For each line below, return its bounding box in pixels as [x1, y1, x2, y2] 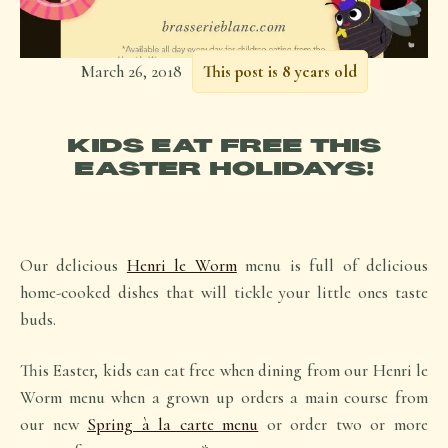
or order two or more [258, 414, 429, 435]
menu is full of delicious [236, 255, 429, 276]
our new [20, 414, 88, 435]
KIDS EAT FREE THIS [67, 137, 381, 156]
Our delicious [20, 255, 127, 276]
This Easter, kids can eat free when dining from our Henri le [20, 360, 428, 381]
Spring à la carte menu [87, 414, 259, 435]
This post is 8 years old [202, 61, 357, 82]
